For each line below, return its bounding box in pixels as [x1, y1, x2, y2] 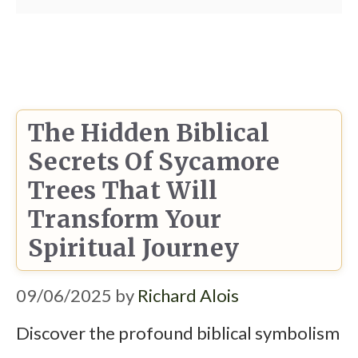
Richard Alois [137, 284, 239, 307]
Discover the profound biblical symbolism [16, 321, 340, 344]
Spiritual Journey [28, 233, 240, 264]
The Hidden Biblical [28, 117, 270, 149]
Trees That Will [28, 175, 218, 206]
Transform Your [28, 204, 222, 235]
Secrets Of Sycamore [28, 146, 280, 177]
